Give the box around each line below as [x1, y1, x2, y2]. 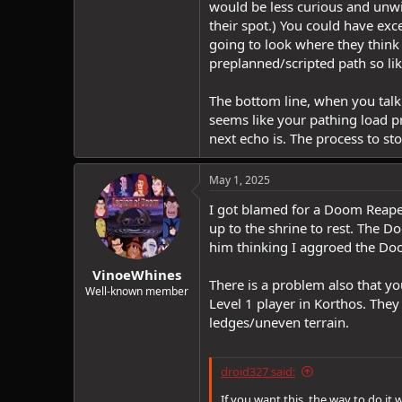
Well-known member [85, 284, 188, 299]
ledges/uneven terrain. [209, 312, 349, 331]
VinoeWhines [92, 266, 181, 284]
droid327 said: [221, 363, 295, 380]
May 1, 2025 [209, 171, 270, 188]
